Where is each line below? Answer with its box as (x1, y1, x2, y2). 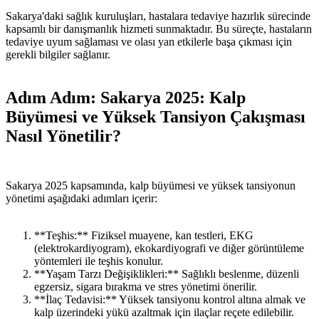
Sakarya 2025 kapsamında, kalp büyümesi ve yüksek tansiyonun (6, 179, 296, 192)
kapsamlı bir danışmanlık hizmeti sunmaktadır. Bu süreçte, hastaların (6, 22, 312, 35)
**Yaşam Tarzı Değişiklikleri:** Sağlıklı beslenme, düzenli (34, 267, 299, 280)
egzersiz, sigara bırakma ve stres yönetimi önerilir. (34, 280, 257, 293)
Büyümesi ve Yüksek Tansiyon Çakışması (6, 107, 305, 126)
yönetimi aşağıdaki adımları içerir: (6, 192, 157, 204)
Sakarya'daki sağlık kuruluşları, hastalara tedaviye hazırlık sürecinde (6, 9, 310, 22)
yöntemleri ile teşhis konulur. (34, 254, 163, 267)
